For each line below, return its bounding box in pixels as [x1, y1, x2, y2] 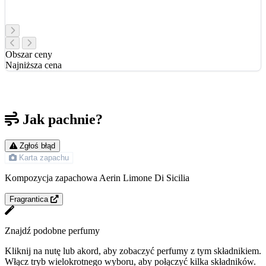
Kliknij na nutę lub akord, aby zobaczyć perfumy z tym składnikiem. [5, 246, 261, 256]
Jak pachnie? [23, 112, 103, 128]
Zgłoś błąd [20, 141, 55, 151]
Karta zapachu [19, 153, 69, 163]
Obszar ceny [5, 49, 52, 60]
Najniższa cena [5, 60, 62, 71]
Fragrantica [9, 195, 48, 204]
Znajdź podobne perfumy [5, 226, 100, 236]
